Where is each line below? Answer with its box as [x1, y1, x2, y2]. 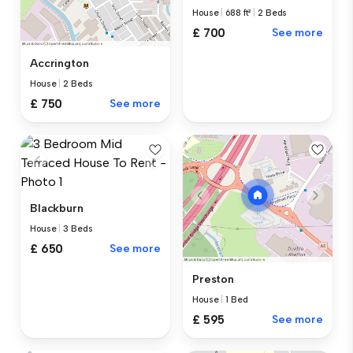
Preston [192, 272, 235, 286]
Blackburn [30, 201, 84, 215]
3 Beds [63, 223, 93, 234]
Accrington [30, 56, 89, 70]
